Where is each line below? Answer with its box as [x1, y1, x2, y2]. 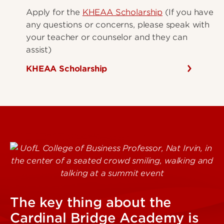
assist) [26, 45, 51, 55]
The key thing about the [10, 194, 172, 210]
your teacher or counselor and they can [26, 32, 187, 42]
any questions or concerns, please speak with [26, 20, 209, 30]
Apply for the [26, 7, 82, 17]
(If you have [162, 7, 213, 17]
